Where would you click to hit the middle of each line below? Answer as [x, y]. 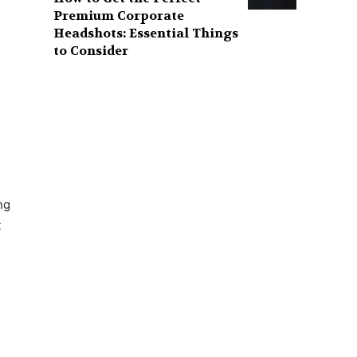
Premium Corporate [119, 15]
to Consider [91, 50]
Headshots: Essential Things [146, 33]
